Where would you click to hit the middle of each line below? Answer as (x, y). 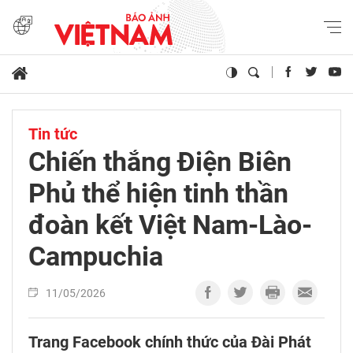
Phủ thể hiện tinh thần (158, 193)
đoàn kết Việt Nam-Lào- (170, 225)
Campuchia (96, 256)
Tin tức (53, 134)
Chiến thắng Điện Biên (160, 162)
